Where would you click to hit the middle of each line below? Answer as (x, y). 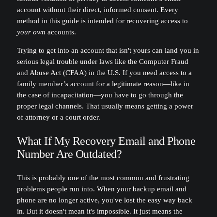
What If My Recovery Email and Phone (106, 141)
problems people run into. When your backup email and (101, 189)
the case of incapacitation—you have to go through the (100, 95)
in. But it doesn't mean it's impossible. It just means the (100, 211)
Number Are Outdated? (69, 154)
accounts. (61, 32)
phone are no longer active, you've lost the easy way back (104, 200)
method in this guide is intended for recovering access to (102, 21)
